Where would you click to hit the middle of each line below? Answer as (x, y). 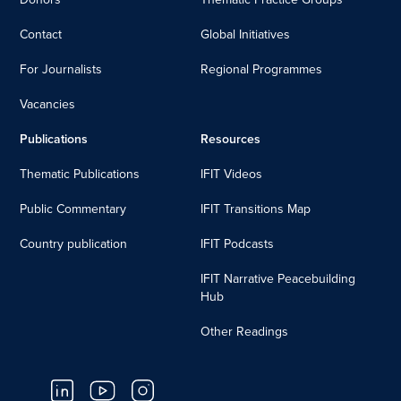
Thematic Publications (80, 175)
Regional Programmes (261, 70)
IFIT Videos (231, 175)
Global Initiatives (245, 35)
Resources (230, 140)
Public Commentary (73, 209)
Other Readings (244, 332)
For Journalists (61, 70)
